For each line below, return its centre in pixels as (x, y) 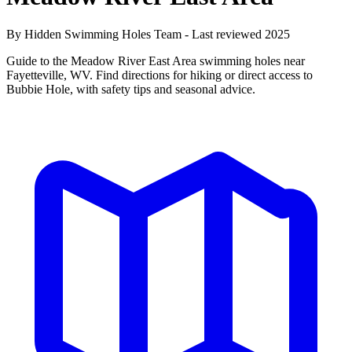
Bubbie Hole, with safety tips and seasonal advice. (131, 90)
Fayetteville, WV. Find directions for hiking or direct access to (159, 75)
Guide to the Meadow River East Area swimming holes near (156, 61)
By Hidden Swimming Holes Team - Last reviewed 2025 (148, 35)
